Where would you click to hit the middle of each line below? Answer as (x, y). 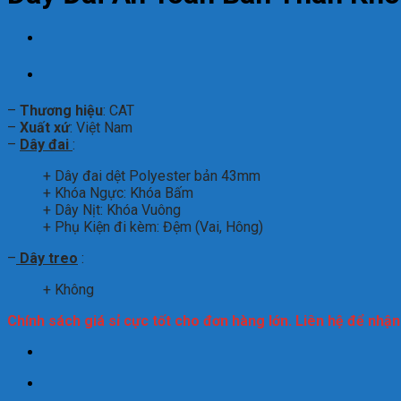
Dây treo (47, 258)
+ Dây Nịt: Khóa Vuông (112, 209)
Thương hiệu (61, 110)
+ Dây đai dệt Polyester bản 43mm (152, 175)
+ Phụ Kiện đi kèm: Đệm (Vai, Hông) (153, 226)
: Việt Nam (101, 127)
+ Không (68, 289)
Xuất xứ (45, 127)
